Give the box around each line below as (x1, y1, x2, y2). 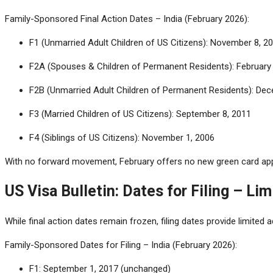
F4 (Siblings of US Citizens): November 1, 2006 (29, 132, 214, 143)
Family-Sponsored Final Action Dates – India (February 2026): (5, 13, 249, 24)
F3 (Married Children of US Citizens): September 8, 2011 (29, 108, 251, 119)
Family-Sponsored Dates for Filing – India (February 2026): (5, 239, 237, 250)
